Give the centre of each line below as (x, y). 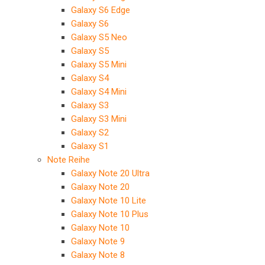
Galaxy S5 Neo (99, 37)
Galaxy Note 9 (98, 241)
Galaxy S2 (90, 132)
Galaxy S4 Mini (99, 92)
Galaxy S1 (90, 146)
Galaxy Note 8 (98, 255)
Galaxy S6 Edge (101, 10)
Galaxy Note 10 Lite (109, 201)
